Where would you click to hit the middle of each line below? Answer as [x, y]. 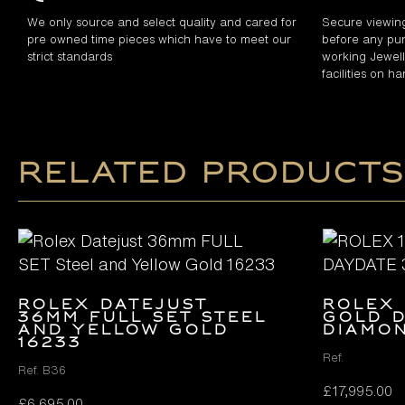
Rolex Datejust [113, 305]
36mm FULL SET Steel [143, 318]
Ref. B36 [42, 370]
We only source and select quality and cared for [162, 22]
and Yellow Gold [124, 330]
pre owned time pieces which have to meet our [159, 39]
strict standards [70, 56]
